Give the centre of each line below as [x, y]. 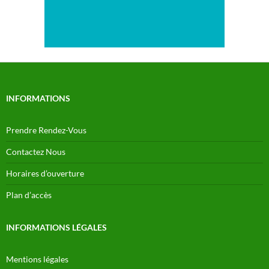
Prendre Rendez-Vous [46, 130]
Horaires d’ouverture [45, 173]
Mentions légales [37, 259]
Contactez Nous [36, 151]
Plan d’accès [29, 195]
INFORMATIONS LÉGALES [56, 227]
